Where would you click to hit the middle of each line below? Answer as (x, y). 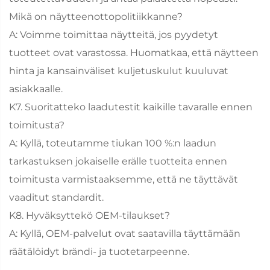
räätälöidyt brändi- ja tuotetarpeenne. (99, 251)
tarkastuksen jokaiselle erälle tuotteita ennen (118, 161)
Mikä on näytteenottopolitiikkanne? (96, 16)
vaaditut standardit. (56, 197)
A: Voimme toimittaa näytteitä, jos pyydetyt (114, 34)
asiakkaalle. (36, 89)
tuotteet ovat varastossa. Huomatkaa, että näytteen (134, 52)
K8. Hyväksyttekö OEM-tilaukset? (89, 215)
